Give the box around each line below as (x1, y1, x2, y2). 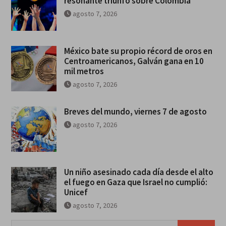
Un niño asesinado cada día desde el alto (64, 166, 213, 178)
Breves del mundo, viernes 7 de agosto (64, 105, 207, 117)
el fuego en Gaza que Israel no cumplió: (64, 176, 207, 188)
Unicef (64, 186, 88, 198)
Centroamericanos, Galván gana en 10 (64, 55, 204, 67)
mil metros (64, 65, 104, 77)
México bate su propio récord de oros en (64, 45, 212, 56)
